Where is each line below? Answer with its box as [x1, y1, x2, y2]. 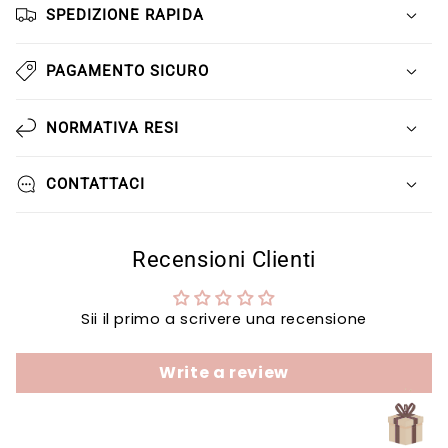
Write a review [159, 361, 289, 385]
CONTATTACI [45, 175, 146, 194]
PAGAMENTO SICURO [45, 62, 209, 81]
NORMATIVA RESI [45, 118, 180, 137]
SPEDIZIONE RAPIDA [45, 5, 204, 24]
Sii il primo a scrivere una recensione [81, 309, 367, 330]
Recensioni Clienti [132, 247, 316, 273]
